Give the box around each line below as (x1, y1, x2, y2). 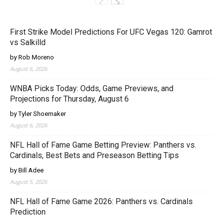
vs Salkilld (10, 38, 46, 48)
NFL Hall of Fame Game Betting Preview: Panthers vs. (10, 140, 196, 150)
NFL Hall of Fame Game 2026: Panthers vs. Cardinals (10, 197, 193, 207)
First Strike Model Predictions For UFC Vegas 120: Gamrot (10, 27, 212, 37)
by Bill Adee (10, 166, 44, 174)
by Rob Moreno (10, 54, 54, 61)
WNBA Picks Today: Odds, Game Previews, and (10, 84, 173, 94)
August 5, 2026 (10, 178, 47, 186)
